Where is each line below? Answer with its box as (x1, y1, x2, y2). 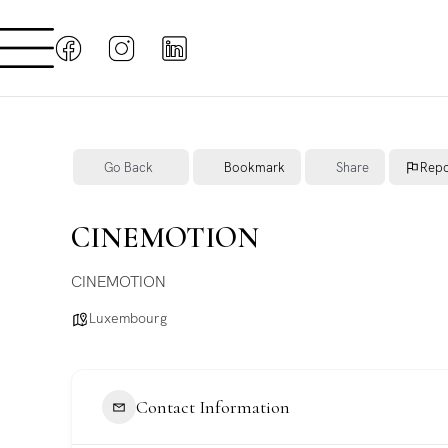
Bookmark (224, 158, 285, 176)
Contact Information (136, 395, 290, 418)
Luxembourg (89, 309, 167, 327)
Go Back (104, 158, 153, 176)
